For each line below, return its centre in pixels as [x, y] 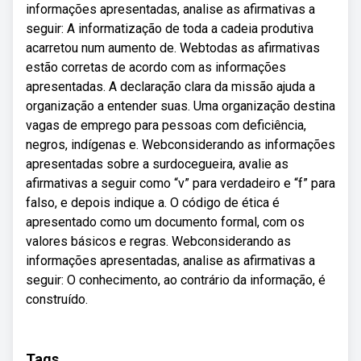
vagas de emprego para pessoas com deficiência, [166, 125]
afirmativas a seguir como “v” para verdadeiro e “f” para [180, 183]
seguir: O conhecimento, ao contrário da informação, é [176, 280]
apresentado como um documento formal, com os [165, 222]
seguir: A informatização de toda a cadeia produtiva [170, 29]
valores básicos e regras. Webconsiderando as [158, 241]
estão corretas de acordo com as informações [156, 67]
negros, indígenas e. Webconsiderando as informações [180, 145]
